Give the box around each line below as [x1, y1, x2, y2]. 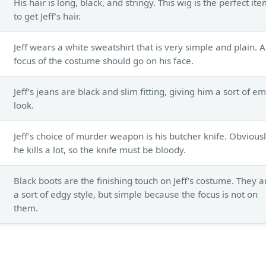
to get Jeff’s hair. [14, 9, 81, 22]
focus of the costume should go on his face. [14, 54, 194, 66]
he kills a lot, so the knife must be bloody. [14, 143, 186, 156]
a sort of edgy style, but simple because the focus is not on [14, 188, 258, 200]
